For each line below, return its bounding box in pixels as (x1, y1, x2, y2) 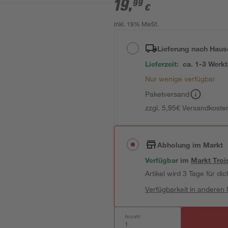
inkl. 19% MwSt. (114, 22, 159, 28)
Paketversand (145, 90, 190, 98)
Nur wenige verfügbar (145, 74, 216, 83)
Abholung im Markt (157, 140, 223, 149)
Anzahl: (125, 213, 141, 220)
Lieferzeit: (145, 60, 179, 68)
